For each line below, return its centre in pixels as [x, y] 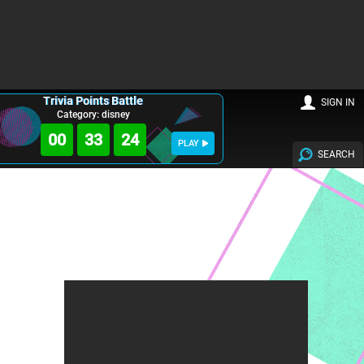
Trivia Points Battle [93, 101]
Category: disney [93, 115]
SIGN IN [338, 103]
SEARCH [337, 154]
